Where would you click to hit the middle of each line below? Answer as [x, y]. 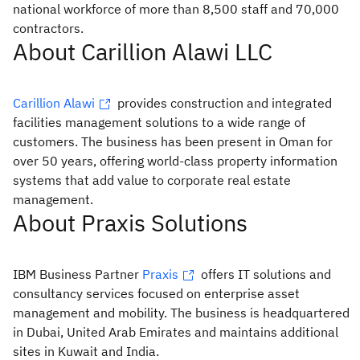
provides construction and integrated [223, 103]
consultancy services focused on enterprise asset [156, 294]
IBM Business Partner [78, 274]
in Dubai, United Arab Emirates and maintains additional [176, 332]
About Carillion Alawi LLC [143, 52]
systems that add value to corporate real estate [152, 180]
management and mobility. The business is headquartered [181, 313]
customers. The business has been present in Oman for [173, 142]
